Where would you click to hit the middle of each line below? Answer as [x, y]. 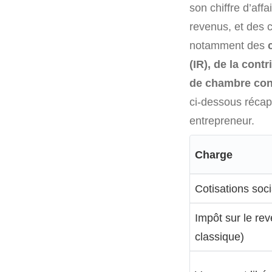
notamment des [229, 45]
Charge [214, 155]
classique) [219, 236]
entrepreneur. [222, 121]
